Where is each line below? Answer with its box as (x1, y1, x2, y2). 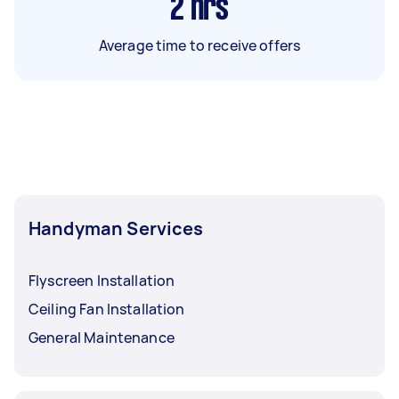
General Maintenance (28, 327, 175, 347)
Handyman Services (28, 216, 204, 240)
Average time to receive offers (98, 35, 301, 55)
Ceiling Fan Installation (28, 298, 185, 319)
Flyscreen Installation (28, 270, 175, 290)
